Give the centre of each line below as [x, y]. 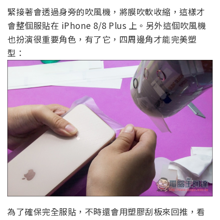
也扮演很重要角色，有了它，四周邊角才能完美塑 [102, 39]
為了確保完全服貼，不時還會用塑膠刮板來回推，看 [106, 212]
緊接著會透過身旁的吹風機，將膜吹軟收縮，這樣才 [106, 11]
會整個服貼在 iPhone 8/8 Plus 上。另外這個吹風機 [107, 25]
